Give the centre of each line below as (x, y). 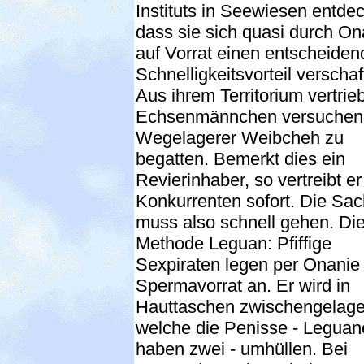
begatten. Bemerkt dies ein (240, 158)
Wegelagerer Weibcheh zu (240, 137)
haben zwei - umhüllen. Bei (242, 349)
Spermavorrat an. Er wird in (243, 285)
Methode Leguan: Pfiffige (234, 243)
